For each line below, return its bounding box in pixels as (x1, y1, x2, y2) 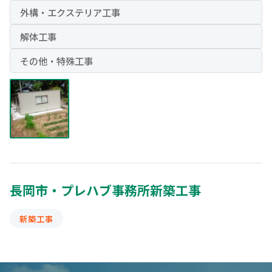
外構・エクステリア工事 (20, 5, 120, 19)
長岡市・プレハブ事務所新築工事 (10, 181, 201, 199)
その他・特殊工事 (20, 54, 93, 67)
